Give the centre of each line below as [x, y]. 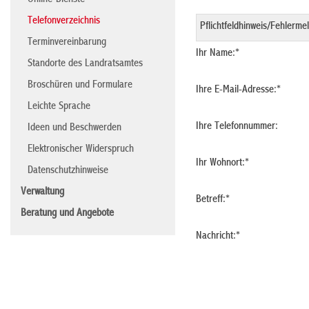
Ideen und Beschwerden [74, 128]
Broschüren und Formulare [80, 86]
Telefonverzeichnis [64, 21]
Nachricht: [216, 236]
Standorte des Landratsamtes [85, 64]
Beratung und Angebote [67, 214]
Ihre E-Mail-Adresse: [236, 90]
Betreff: [210, 200]
